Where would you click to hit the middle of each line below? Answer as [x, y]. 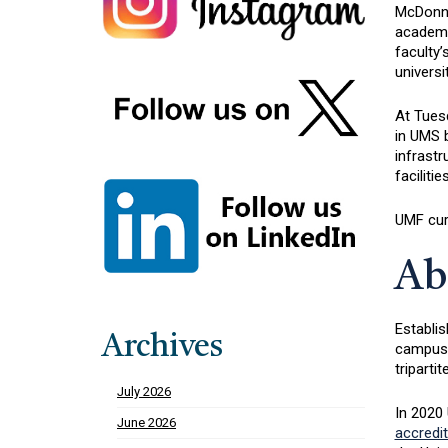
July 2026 [144, 392]
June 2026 [146, 423]
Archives [162, 348]
